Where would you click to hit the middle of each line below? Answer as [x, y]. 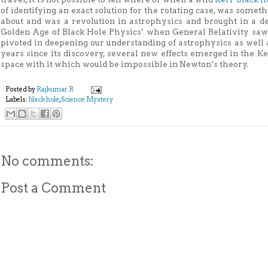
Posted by [21, 89]
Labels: [17, 99]
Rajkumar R [55, 89]
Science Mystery [87, 99]
